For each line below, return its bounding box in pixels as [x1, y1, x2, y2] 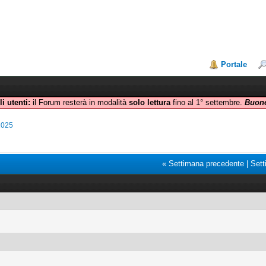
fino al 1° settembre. [170, 98, 245, 107]
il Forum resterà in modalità [30, 98, 129, 107]
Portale [221, 60, 248, 69]
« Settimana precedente [162, 159, 245, 168]
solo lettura [128, 98, 170, 107]
